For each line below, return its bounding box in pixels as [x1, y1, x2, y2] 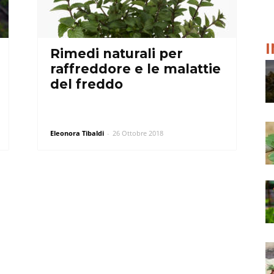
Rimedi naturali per [50, 46, 183, 61]
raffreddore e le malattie [50, 61, 221, 76]
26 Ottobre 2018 [113, 128, 163, 138]
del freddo [50, 76, 123, 92]
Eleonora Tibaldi [50, 128, 104, 138]
